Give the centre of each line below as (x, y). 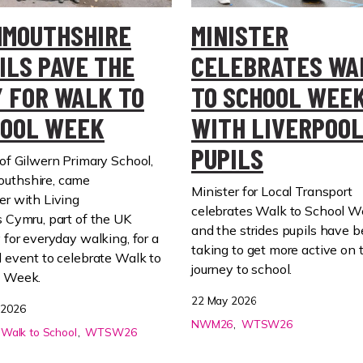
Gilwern (37, 160)
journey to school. (243, 269)
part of (68, 218)
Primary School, (108, 160)
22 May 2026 (224, 300)
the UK (111, 218)
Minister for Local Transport (272, 191)
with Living (47, 199)
